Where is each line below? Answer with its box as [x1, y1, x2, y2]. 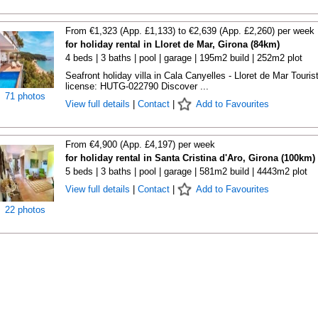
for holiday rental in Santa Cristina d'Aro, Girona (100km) [65, 153, 315, 163]
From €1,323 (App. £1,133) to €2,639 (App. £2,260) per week [65, 26, 314, 36]
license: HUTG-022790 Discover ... [65, 81, 209, 92]
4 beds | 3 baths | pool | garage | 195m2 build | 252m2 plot [65, 53, 302, 63]
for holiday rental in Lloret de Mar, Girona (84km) [65, 39, 280, 50]
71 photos [5, 91, 45, 102]
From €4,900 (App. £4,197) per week [65, 139, 215, 150]
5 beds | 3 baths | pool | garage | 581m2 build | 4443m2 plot [65, 166, 307, 177]
